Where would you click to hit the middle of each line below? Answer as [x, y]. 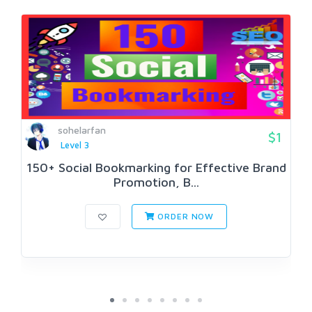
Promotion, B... [156, 182]
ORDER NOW [185, 217]
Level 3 [75, 145]
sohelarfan [82, 130]
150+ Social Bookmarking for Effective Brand [156, 168]
